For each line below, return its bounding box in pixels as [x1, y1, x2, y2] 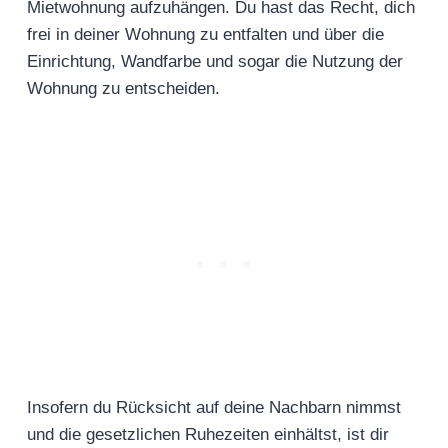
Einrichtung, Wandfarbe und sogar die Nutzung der [27, 52, 403, 72]
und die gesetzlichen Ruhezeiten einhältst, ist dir [27, 425, 389, 445]
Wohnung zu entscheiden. [27, 79, 225, 99]
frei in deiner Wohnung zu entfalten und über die [27, 25, 384, 45]
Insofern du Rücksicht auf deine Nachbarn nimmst [27, 398, 401, 418]
